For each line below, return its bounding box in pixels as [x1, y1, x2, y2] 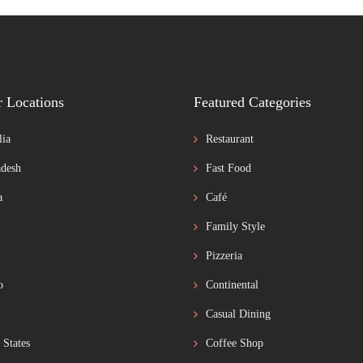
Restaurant [206, 132, 254, 145]
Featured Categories [194, 93, 311, 110]
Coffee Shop [206, 336, 263, 349]
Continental [206, 278, 258, 291]
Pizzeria [206, 249, 242, 262]
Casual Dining [206, 307, 271, 320]
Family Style [206, 220, 265, 233]
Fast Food [206, 161, 251, 174]
